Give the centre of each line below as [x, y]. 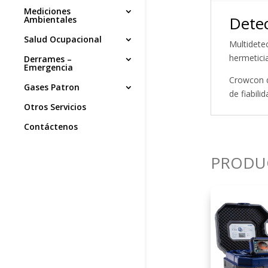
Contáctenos [51, 127]
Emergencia [48, 68]
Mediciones [47, 11]
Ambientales [50, 20]
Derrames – [48, 59]
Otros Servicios [55, 107]
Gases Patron [52, 87]
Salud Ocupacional [63, 39]
